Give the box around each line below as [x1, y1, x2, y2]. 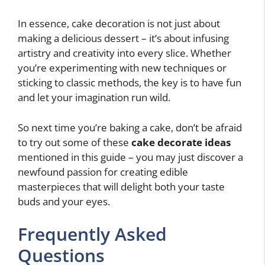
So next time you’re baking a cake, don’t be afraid [18, 120, 242, 134]
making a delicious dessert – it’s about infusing [18, 31, 229, 46]
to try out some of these [18, 135, 131, 149]
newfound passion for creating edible [18, 164, 188, 179]
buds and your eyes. [18, 194, 110, 208]
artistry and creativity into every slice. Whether [18, 46, 231, 60]
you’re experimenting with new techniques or [18, 61, 227, 75]
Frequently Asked [18, 222, 167, 247]
